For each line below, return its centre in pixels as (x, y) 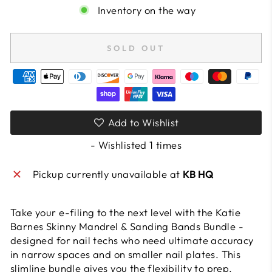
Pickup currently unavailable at (107, 174)
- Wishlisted (120, 145)
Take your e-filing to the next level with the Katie (126, 212)
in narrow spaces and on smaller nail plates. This (126, 254)
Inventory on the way (147, 10)
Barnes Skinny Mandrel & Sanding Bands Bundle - (127, 226)
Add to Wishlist (144, 122)
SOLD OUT (136, 48)
